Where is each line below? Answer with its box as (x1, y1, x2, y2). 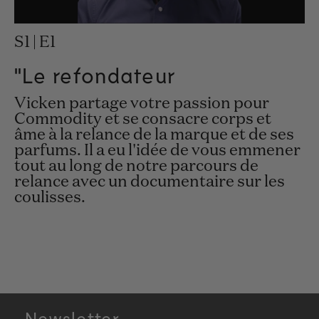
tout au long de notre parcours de (14, 159, 258, 175)
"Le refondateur (14, 61, 176, 88)
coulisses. (14, 190, 85, 206)
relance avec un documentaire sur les (14, 174, 285, 191)
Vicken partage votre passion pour (14, 96, 269, 113)
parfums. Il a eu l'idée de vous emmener (14, 143, 300, 159)
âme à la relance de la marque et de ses (14, 127, 294, 144)
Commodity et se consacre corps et (14, 112, 271, 128)
